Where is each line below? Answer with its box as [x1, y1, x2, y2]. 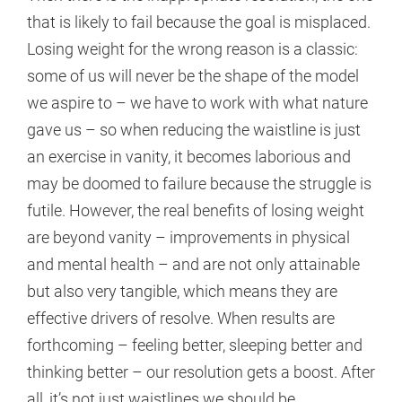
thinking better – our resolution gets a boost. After [27, 363, 375, 382]
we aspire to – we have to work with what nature [27, 93, 368, 113]
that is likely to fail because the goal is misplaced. [27, 13, 371, 32]
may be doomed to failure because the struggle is [27, 174, 371, 194]
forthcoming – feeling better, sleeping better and [27, 336, 363, 355]
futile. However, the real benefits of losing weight [27, 201, 364, 221]
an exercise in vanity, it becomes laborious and [27, 147, 351, 167]
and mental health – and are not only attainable [27, 255, 360, 275]
